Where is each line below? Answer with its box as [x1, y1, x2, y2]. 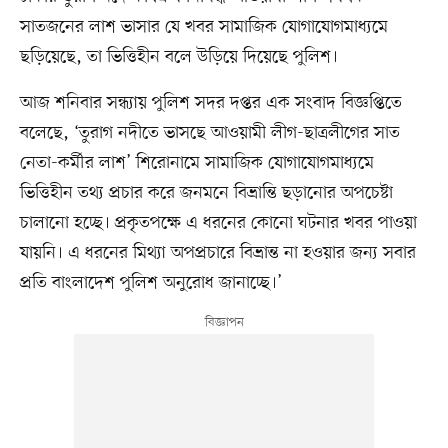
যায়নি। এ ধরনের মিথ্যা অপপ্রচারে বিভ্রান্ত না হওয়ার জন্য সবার [19, 240, 416, 265]
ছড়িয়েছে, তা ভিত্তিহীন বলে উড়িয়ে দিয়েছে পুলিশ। [19, 44, 338, 69]
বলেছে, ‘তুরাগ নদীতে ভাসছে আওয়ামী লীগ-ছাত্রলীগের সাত [19, 120, 400, 145]
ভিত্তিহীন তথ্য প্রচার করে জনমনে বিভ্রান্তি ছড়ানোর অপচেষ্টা [19, 180, 393, 205]
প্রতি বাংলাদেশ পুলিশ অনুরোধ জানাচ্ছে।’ [19, 270, 282, 295]
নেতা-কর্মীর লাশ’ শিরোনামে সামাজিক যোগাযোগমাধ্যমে [19, 150, 374, 175]
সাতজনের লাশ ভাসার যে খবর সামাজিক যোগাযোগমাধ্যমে [19, 14, 388, 39]
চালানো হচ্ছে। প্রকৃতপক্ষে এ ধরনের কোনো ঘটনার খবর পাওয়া [19, 210, 417, 235]
